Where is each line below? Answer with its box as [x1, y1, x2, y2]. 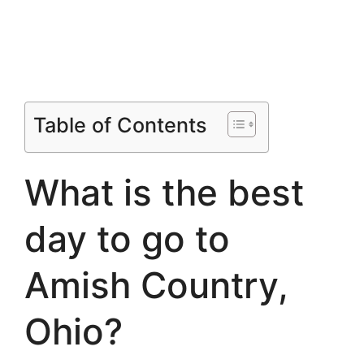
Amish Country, [24, 263, 288, 308]
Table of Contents [33, 113, 207, 138]
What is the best [24, 171, 304, 215]
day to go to [24, 217, 230, 262]
